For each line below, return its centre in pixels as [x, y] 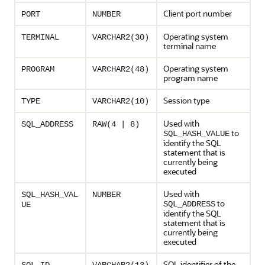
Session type [186, 100]
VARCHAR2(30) [121, 37]
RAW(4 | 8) [116, 124]
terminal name [190, 46]
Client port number [198, 13]
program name [190, 78]
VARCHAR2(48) [121, 69]
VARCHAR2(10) [121, 101]
